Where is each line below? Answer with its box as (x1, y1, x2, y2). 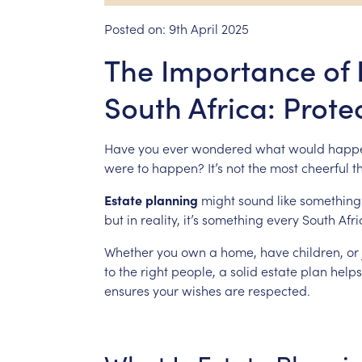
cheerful (301, 158, 349, 176)
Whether (103, 242, 154, 260)
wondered (191, 138, 252, 157)
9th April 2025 (168, 19, 249, 37)
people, (170, 261, 216, 280)
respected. (247, 280, 310, 299)
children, (292, 242, 343, 260)
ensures (103, 280, 149, 299)
